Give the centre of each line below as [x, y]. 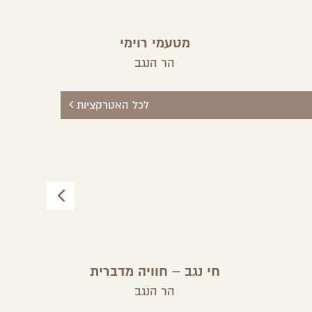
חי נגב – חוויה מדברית [155, 272]
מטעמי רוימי [155, 43]
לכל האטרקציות [111, 105]
